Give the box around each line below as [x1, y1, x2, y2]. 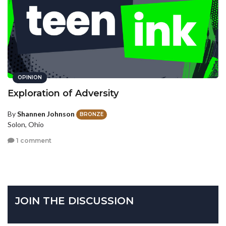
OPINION [18, 74, 42, 81]
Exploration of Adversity [8, 87, 119, 99]
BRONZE [80, 111, 103, 118]
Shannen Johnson [17, 109, 75, 118]
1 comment [15, 136, 51, 144]
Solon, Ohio [8, 120, 44, 129]
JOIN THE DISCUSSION [15, 195, 134, 207]
